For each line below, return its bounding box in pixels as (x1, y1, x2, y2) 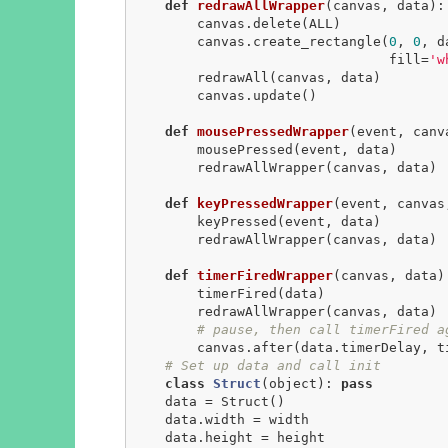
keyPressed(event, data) (132, 213, 197, 229)
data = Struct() (132, 393, 165, 409)
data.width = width (132, 411, 165, 427)
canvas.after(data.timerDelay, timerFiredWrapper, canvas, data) (132, 339, 197, 355)
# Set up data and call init (164, 357, 381, 373)
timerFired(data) (132, 285, 197, 301)
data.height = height (132, 429, 165, 445)
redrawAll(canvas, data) (132, 69, 197, 85)
